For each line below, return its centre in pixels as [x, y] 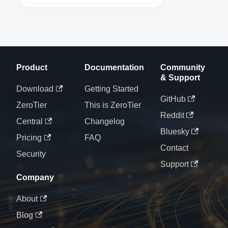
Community [182, 68]
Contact [174, 148]
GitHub [173, 99]
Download [35, 89]
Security [31, 154]
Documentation [114, 68]
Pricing [29, 138]
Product [32, 68]
